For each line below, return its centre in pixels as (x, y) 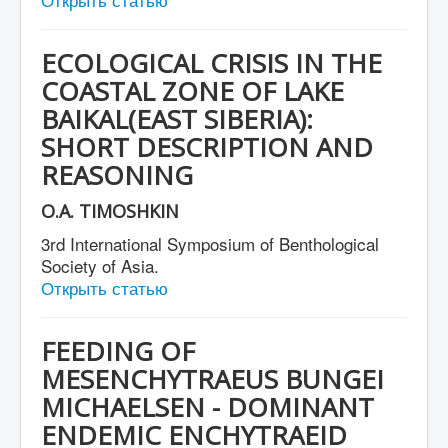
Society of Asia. (100, 265)
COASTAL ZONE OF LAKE (192, 91)
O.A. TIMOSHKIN (110, 211)
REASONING (117, 175)
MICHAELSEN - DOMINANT (207, 407)
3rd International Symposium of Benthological (210, 243)
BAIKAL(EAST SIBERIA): (177, 119)
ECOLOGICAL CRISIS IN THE (211, 63)
